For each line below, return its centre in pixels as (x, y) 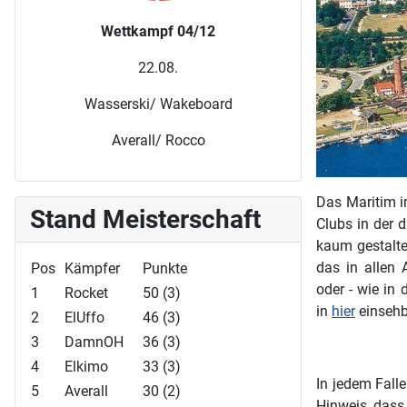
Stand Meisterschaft (145, 219)
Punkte (165, 268)
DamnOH (94, 342)
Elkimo (86, 366)
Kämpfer (92, 268)
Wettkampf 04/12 (158, 31)
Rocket (86, 293)
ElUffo (84, 317)
